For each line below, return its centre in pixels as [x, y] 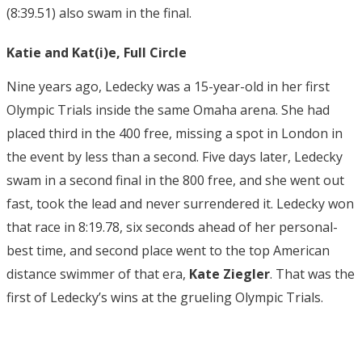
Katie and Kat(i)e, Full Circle [97, 52]
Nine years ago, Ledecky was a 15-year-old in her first [168, 86]
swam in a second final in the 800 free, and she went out [175, 180]
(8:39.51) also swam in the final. [99, 13]
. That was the [312, 274]
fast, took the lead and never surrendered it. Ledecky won [180, 203]
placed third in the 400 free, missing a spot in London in [175, 133]
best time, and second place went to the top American [168, 250]
